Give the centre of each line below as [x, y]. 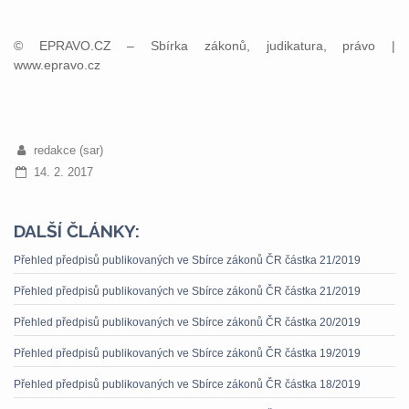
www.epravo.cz [57, 65]
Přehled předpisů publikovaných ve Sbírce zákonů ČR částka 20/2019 [187, 322]
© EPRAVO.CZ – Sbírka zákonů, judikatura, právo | [204, 46]
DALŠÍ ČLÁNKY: [77, 231]
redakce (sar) [68, 150]
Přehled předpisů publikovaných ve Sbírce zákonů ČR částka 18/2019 [187, 384]
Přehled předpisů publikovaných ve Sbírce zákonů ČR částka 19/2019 [187, 353]
